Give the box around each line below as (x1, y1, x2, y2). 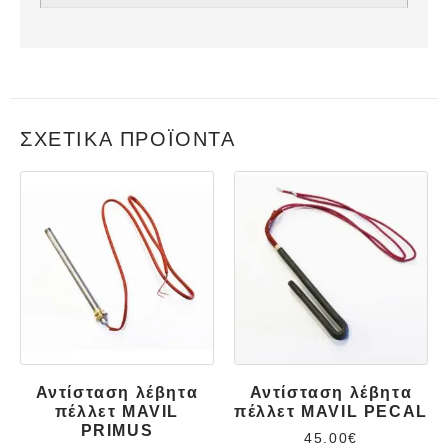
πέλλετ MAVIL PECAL (234, 403, 428, 421)
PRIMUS (80, 422, 154, 440)
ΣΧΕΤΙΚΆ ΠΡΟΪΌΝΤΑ (20, 128, 236, 151)
